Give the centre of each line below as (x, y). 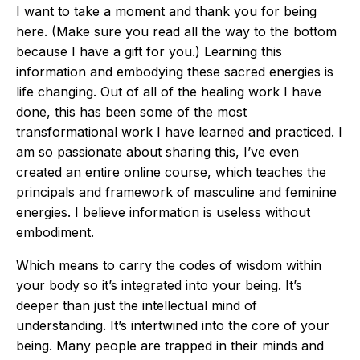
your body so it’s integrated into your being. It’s (159, 285)
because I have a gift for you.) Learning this (149, 51)
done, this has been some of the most (131, 112)
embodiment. (55, 232)
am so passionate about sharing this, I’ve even (157, 152)
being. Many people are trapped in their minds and (170, 346)
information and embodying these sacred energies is (175, 72)
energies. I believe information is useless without (163, 212)
